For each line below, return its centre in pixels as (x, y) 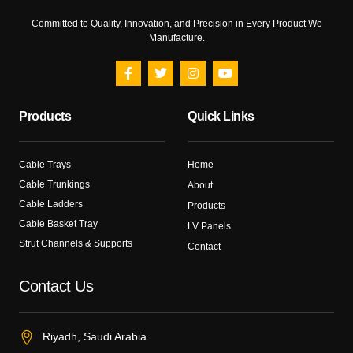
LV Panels (209, 227)
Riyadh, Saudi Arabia (95, 337)
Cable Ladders (51, 204)
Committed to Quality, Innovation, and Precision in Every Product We (176, 24)
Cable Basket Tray (58, 224)
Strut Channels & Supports (76, 244)
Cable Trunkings (54, 185)
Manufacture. (176, 38)
